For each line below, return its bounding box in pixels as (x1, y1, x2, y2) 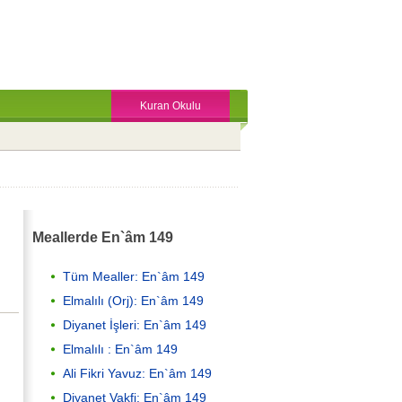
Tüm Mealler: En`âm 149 (63, 268, 205, 284)
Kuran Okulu (140, 100, 201, 112)
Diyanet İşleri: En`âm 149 (63, 317, 206, 332)
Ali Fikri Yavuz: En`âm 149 (63, 365, 212, 380)
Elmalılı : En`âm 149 (63, 341, 178, 356)
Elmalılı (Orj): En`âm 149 (63, 293, 204, 308)
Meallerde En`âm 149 (32, 229, 173, 246)
